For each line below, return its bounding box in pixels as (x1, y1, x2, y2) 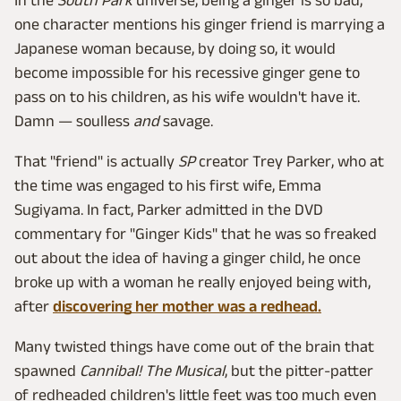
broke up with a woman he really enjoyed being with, (14, 272, 371, 291)
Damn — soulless (14, 111, 133, 130)
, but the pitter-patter (225, 361, 373, 380)
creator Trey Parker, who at (195, 151, 384, 170)
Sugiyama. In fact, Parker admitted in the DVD (14, 200, 323, 218)
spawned (14, 361, 80, 380)
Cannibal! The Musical (80, 361, 225, 380)
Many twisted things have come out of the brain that (14, 337, 374, 355)
